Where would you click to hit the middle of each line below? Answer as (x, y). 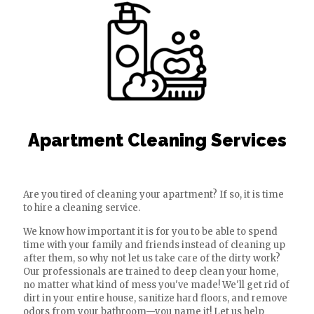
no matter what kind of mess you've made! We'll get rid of (156, 285)
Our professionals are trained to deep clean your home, (151, 272)
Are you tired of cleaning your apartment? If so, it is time (153, 194)
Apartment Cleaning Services (157, 140)
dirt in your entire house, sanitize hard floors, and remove (155, 298)
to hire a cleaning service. (82, 208)
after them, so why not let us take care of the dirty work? (152, 258)
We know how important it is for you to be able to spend (150, 232)
